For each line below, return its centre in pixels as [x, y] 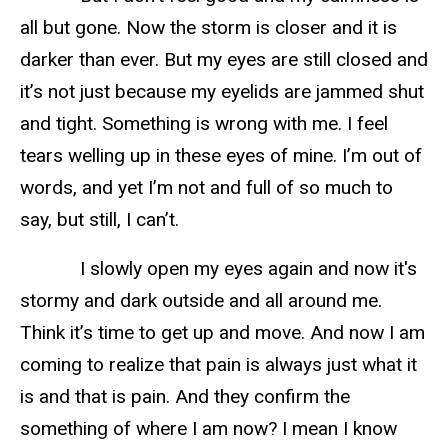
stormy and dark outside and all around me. [201, 300]
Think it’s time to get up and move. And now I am [222, 332]
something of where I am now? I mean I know [208, 428]
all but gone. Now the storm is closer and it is [208, 27]
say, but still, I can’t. [99, 219]
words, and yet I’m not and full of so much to [206, 187]
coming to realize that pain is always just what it [218, 364]
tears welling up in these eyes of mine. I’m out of [221, 155]
